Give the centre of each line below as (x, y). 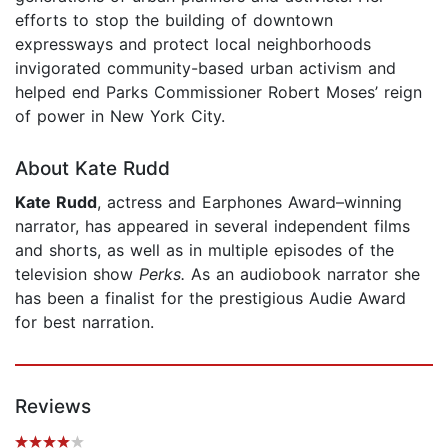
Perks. (165, 273)
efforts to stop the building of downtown (174, 19)
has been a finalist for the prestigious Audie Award (210, 297)
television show (77, 273)
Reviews (53, 406)
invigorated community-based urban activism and (205, 67)
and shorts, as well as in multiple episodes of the (204, 249)
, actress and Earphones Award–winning (249, 201)
